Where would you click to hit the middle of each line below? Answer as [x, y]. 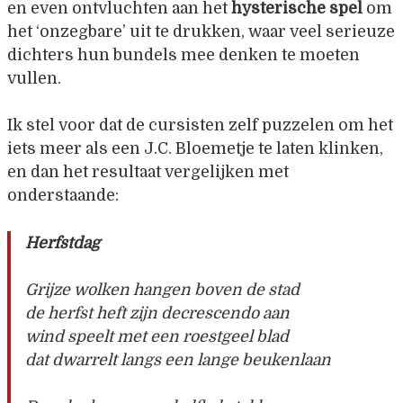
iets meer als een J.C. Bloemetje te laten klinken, [195, 149]
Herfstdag [63, 242]
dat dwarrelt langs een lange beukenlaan [178, 359]
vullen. [34, 78]
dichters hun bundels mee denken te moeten [184, 54]
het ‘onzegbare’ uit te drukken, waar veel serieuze [201, 31]
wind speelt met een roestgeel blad [157, 336]
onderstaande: [63, 196]
